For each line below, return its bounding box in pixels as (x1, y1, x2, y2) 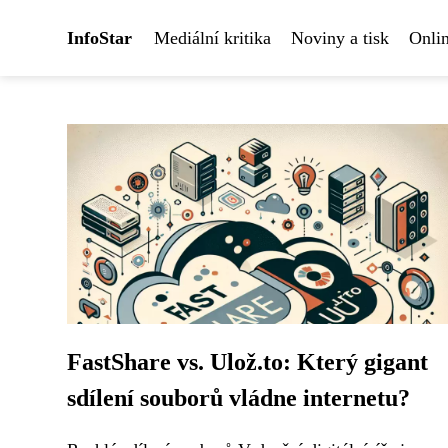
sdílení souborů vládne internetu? (67, 385, 410, 411)
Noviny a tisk (291, 28, 389, 48)
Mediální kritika (154, 28, 271, 48)
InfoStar (67, 28, 132, 48)
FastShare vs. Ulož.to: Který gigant (67, 349, 428, 375)
